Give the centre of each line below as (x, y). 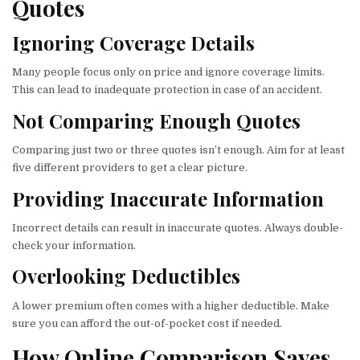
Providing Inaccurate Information (168, 198)
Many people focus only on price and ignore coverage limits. (168, 72)
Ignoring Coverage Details (133, 43)
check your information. (74, 246)
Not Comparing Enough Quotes (156, 120)
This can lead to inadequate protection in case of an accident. (167, 90)
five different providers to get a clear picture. (130, 168)
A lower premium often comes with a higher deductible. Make (171, 305)
